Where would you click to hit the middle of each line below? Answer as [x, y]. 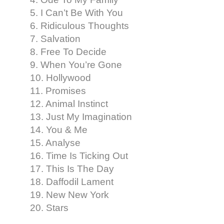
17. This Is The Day [72, 168]
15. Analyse [55, 142]
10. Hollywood [60, 77]
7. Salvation [55, 38]
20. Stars [49, 207]
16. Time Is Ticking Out [79, 155]
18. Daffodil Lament [72, 181]
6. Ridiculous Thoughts [79, 25]
